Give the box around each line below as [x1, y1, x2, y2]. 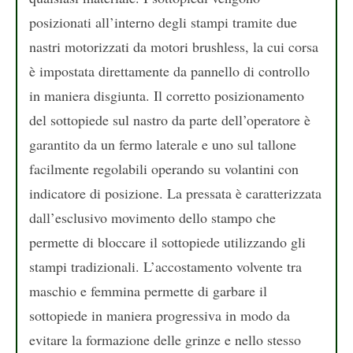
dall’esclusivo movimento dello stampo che [29, 207, 276, 227]
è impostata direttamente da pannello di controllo [29, 61, 310, 80]
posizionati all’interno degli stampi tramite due [29, 12, 297, 32]
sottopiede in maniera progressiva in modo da [29, 305, 290, 325]
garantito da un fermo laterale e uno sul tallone [29, 134, 296, 154]
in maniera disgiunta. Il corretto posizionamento [29, 85, 304, 105]
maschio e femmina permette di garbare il [29, 281, 267, 300]
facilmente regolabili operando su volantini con [29, 158, 299, 178]
